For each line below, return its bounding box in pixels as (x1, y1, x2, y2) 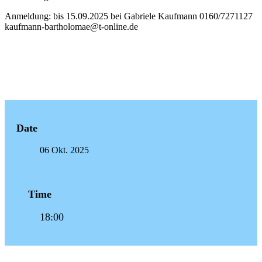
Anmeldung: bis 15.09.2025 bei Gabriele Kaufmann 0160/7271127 (5, 11, 253, 21)
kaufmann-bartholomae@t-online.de (5, 21, 138, 32)
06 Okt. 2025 (40, 144, 89, 155)
